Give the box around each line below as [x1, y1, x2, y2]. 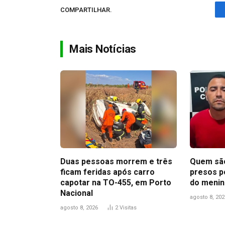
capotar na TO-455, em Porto [60, 177, 171, 187]
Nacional [60, 188, 93, 198]
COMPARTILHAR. [60, 6, 112, 14]
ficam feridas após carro [60, 167, 155, 177]
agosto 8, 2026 [60, 204, 98, 211]
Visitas [120, 204, 137, 211]
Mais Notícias [69, 43, 137, 56]
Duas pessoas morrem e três [60, 156, 172, 166]
